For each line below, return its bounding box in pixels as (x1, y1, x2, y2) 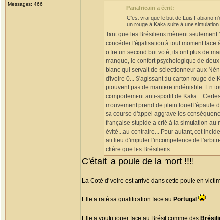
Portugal (173, 196, 197, 203)
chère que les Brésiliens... (106, 146, 174, 153)
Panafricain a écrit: (126, 5, 174, 11)
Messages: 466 (8, 1, 43, 7)
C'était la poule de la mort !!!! (82, 156, 194, 166)
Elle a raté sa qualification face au (82, 196, 173, 203)
